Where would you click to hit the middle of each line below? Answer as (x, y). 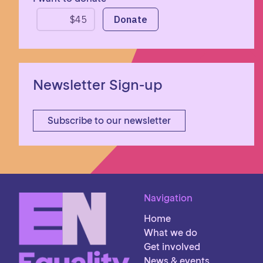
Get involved (172, 246)
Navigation (168, 198)
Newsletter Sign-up (98, 85)
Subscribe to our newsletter (109, 121)
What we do (170, 233)
